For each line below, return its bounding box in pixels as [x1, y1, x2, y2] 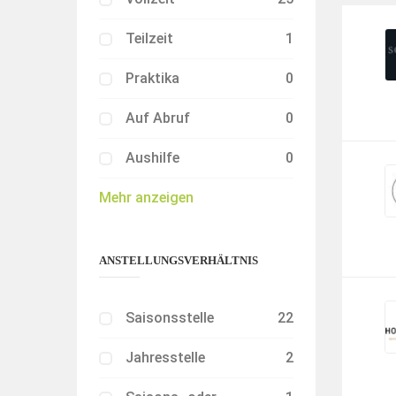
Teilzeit [126, 30, 173, 47]
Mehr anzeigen [99, 189, 194, 206]
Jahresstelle [126, 349, 205, 366]
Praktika [126, 70, 179, 87]
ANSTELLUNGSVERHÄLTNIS [99, 254, 258, 267]
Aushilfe [126, 149, 179, 166]
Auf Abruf [126, 110, 190, 126]
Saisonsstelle [126, 309, 214, 326]
